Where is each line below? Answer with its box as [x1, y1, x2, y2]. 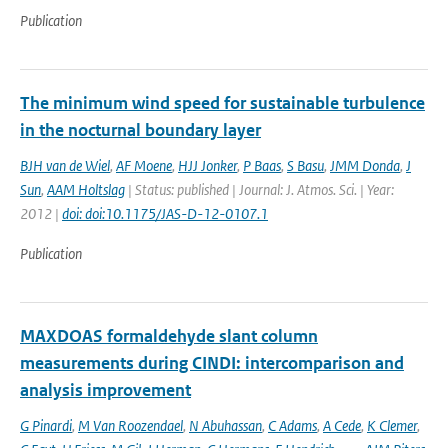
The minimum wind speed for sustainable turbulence [20, 92, 425, 114]
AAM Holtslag [47, 180, 125, 199]
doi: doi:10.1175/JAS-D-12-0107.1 [62, 204, 268, 223]
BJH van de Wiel [20, 156, 110, 175]
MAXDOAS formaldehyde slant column [20, 325, 318, 347]
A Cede [323, 416, 361, 435]
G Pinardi [20, 416, 72, 435]
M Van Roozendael [78, 416, 183, 435]
